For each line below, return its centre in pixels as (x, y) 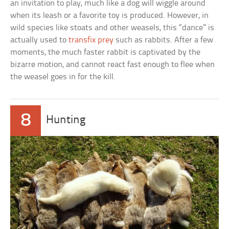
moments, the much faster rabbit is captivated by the (106, 52)
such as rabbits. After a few (164, 40)
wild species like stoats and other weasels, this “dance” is (112, 28)
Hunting (66, 120)
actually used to (40, 40)
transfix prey (91, 40)
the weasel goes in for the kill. (63, 77)
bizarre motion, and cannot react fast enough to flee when (113, 64)
